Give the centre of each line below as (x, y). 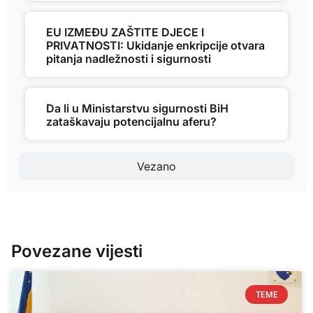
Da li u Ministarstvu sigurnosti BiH (137, 109)
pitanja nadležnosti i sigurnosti (129, 59)
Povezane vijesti (77, 252)
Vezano (156, 167)
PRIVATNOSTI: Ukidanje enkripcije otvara (155, 46)
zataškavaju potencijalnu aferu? (131, 122)
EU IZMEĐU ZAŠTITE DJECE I (125, 32)
